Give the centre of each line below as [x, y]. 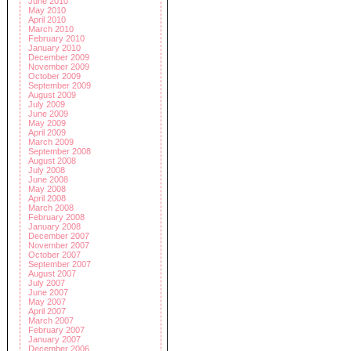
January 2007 [54, 339]
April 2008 [47, 198]
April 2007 [47, 311]
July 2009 [47, 104]
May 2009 [47, 123]
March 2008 [51, 208]
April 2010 [47, 20]
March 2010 [51, 29]
